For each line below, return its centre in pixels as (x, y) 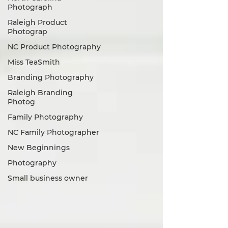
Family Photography (45, 117)
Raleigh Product (37, 22)
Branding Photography (51, 77)
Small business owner (48, 178)
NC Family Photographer (53, 132)
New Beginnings (39, 148)
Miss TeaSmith (34, 62)
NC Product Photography (54, 47)
